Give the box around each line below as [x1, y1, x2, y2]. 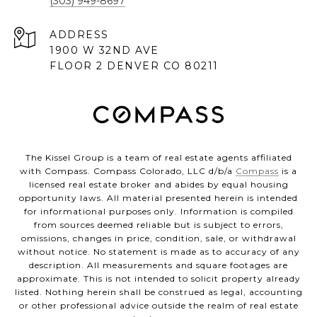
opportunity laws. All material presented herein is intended [19, 192, 298, 204]
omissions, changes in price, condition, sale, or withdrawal [21, 233, 296, 244]
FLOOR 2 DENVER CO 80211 [50, 59, 219, 73]
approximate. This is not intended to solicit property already [16, 273, 301, 284]
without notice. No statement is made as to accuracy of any [17, 246, 300, 258]
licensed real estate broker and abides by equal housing [28, 179, 289, 190]
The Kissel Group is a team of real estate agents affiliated [25, 152, 292, 163]
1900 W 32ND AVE [50, 44, 159, 57]
